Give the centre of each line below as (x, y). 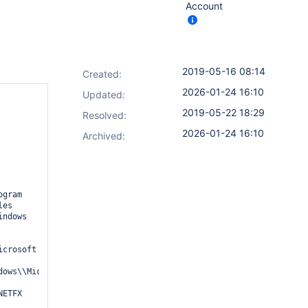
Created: (102, 74)
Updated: (104, 95)
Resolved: (104, 115)
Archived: (104, 136)
